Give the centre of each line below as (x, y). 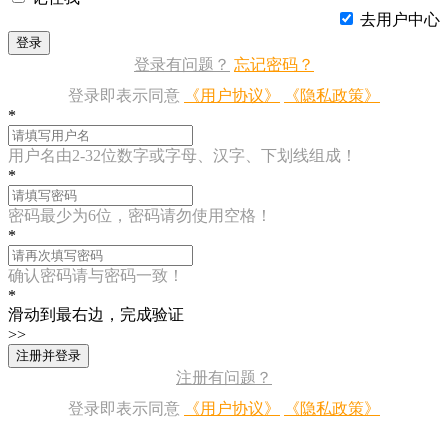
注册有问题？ (224, 377)
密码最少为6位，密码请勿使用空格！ (140, 215)
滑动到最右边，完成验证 (96, 314)
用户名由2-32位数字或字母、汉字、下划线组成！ (182, 155)
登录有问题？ (182, 64)
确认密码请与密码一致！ (96, 275)
